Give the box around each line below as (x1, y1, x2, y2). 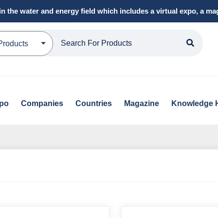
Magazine (124, 99, 159, 108)
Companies (20, 99, 63, 108)
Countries (75, 99, 112, 108)
